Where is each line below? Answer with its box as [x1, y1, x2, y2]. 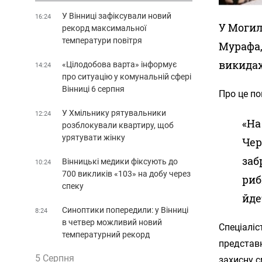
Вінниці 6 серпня [62, 84, 125, 94]
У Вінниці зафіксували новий [62, 11, 171, 20]
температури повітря [62, 35, 142, 45]
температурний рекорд [62, 229, 150, 239]
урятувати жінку [62, 132, 125, 142]
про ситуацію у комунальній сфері [62, 71, 191, 81]
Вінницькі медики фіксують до [62, 156, 178, 166]
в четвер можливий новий [62, 217, 162, 227]
